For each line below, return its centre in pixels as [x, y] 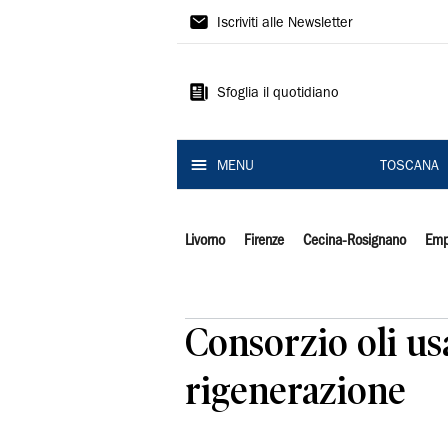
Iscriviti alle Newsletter [284, 24]
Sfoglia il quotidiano [278, 94]
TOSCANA [409, 167]
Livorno [205, 241]
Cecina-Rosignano [354, 241]
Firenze [263, 241]
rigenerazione [295, 390]
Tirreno [224, 57]
